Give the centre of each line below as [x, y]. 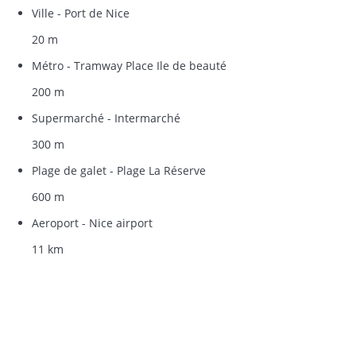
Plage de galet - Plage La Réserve [119, 170]
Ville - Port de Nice [81, 13]
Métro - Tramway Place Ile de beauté [129, 66]
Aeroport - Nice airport [92, 223]
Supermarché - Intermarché [106, 118]
